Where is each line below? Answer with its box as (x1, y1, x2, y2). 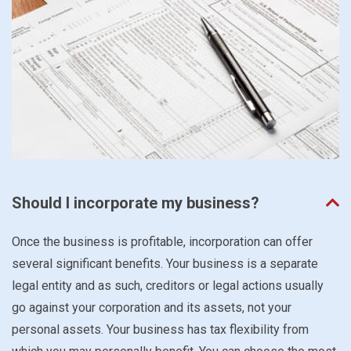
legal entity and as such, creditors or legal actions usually (12, 277, 324, 293)
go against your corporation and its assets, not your (12, 299, 291, 315)
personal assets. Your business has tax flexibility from (12, 321, 309, 337)
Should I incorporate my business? (12, 193, 259, 212)
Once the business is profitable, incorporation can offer (12, 233, 313, 249)
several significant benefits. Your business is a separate (12, 255, 318, 271)
